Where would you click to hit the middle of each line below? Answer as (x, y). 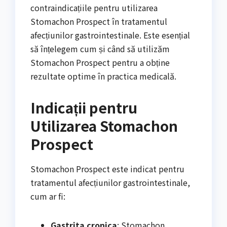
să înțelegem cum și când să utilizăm (100, 48)
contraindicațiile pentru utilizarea (94, 7)
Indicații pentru (84, 107)
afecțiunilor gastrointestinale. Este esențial (110, 35)
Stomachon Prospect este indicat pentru (107, 168)
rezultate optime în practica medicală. (103, 76)
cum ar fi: (48, 196)
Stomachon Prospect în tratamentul (99, 21)
